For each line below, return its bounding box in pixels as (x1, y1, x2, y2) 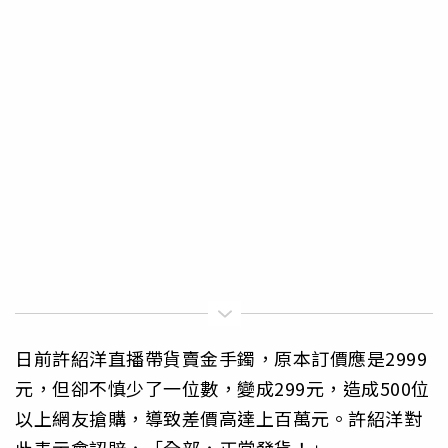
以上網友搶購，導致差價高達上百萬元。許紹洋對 (15, 404, 422, 431)
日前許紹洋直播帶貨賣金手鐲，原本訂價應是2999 (15, 344, 427, 371)
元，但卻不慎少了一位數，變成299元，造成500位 (15, 374, 430, 401)
